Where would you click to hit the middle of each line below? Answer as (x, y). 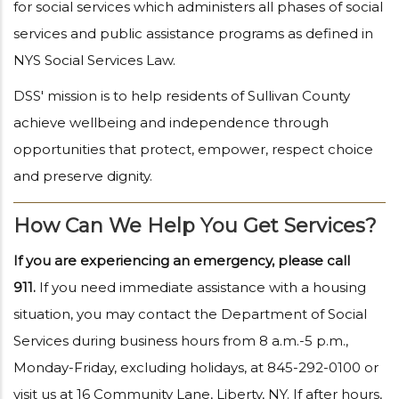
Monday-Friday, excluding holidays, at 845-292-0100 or (196, 368)
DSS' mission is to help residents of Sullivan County (182, 96)
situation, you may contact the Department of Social (190, 314)
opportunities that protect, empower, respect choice (193, 150)
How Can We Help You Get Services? (195, 226)
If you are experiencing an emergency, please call (182, 261)
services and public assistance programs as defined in (193, 34)
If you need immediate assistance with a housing (201, 288)
